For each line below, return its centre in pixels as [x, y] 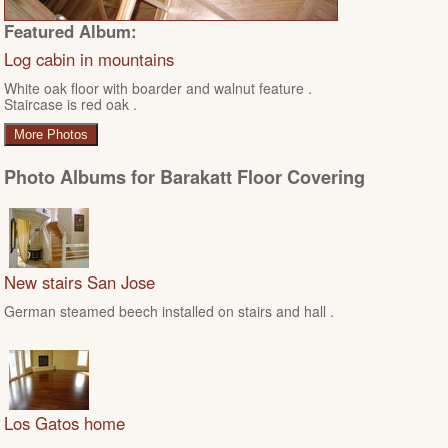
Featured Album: [70, 30]
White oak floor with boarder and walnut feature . [158, 88]
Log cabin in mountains [89, 58]
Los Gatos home [64, 423]
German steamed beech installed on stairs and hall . [169, 310]
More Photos [51, 135]
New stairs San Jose [79, 281]
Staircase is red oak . [70, 104]
